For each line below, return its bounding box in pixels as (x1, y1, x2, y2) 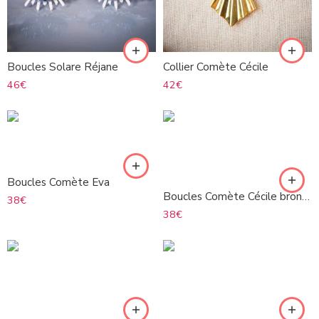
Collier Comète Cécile (163, 60, 268, 74)
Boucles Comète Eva (7, 175, 110, 189)
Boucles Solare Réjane (7, 60, 118, 74)
